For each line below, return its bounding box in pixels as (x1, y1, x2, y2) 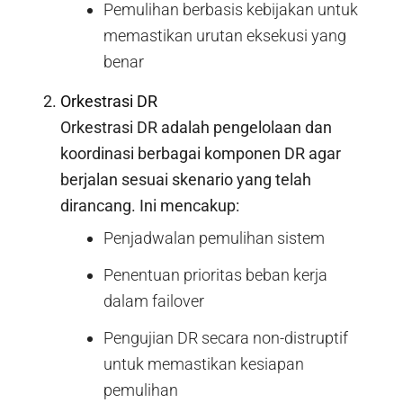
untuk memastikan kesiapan (103, 354, 304, 374)
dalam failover (103, 291, 204, 311)
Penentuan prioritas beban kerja (103, 265, 327, 285)
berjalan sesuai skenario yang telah (59, 170, 311, 190)
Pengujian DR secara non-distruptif (103, 328, 348, 348)
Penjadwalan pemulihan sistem (103, 228, 325, 248)
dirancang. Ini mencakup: (59, 196, 239, 216)
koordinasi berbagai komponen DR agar (59, 144, 341, 164)
